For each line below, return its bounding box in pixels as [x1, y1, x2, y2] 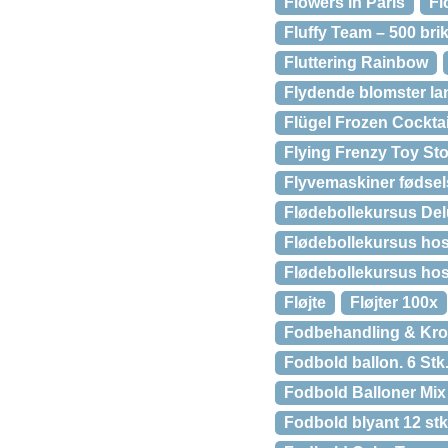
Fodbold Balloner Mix [284, 384, 446, 401]
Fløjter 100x [350, 294, 438, 311]
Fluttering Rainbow [284, 54, 428, 71]
